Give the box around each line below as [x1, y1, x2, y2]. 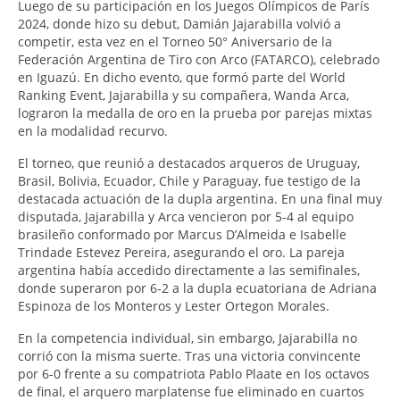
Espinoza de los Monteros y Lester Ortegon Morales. [18, 297, 329, 315]
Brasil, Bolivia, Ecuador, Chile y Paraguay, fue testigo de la [18, 172, 361, 190]
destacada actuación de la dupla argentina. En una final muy [18, 190, 382, 208]
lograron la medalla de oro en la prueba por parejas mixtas [18, 104, 372, 122]
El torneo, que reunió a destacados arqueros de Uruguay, [18, 154, 360, 172]
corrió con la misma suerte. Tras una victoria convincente [18, 347, 361, 365]
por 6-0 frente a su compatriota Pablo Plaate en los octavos [18, 365, 370, 383]
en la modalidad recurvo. [18, 122, 168, 140]
